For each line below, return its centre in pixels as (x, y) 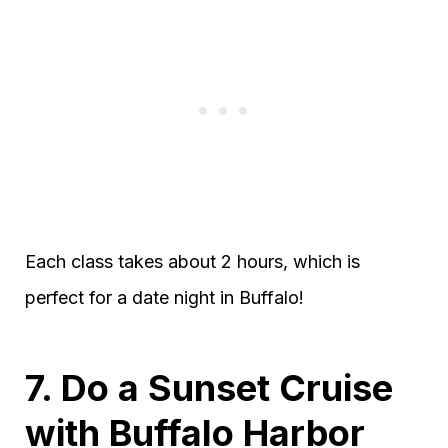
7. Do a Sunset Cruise (209, 388)
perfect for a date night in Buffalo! (164, 298)
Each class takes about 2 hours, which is (192, 262)
